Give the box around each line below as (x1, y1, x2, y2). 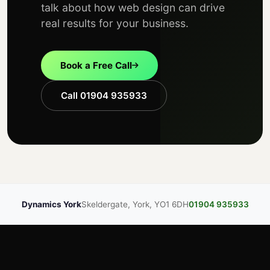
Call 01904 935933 (61, 89, 147, 101)
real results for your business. (41, 17, 189, 30)
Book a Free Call (60, 59, 132, 71)
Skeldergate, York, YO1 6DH (81, 199, 189, 210)
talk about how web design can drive (41, 1, 225, 14)
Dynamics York (21, 199, 81, 210)
